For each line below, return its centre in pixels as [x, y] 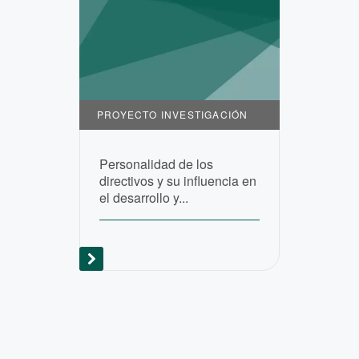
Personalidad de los [156, 164]
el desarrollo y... [144, 198]
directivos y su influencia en [178, 181]
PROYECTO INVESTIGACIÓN [173, 115]
